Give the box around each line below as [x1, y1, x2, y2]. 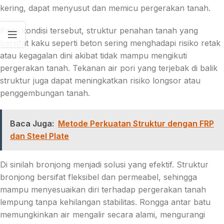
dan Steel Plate [10, 131, 69, 141]
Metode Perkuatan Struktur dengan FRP [58, 118, 214, 129]
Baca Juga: [10, 118, 54, 129]
